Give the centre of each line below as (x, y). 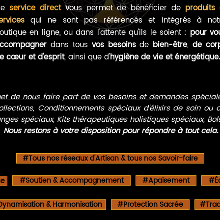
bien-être (170, 45)
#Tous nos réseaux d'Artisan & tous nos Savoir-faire (110, 159)
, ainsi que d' (87, 57)
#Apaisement (166, 181)
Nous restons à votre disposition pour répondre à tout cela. (110, 131)
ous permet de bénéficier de (127, 8)
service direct (35, 8)
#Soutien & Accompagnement (71, 181)
